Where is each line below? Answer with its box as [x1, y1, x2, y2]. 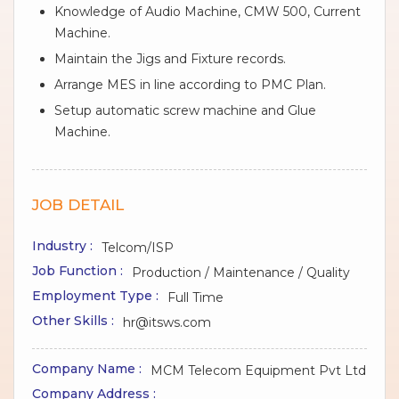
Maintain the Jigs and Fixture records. [54, 50, 286, 67]
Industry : [32, 237, 93, 254]
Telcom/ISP [102, 239, 174, 256]
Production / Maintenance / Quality [132, 264, 350, 281]
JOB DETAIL [32, 195, 124, 214]
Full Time [167, 289, 224, 305]
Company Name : [32, 360, 142, 377]
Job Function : [32, 262, 123, 279]
